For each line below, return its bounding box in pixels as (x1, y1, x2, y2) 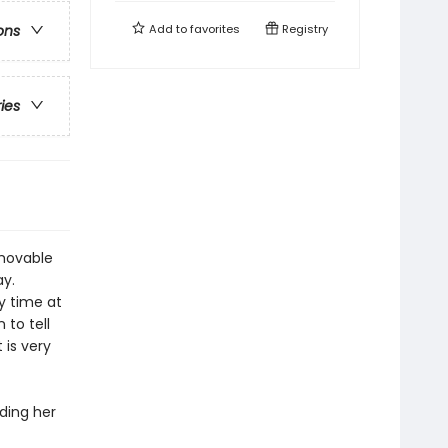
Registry (279, 21, 328, 37)
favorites (190, 21, 240, 37)
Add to (146, 21, 190, 37)
